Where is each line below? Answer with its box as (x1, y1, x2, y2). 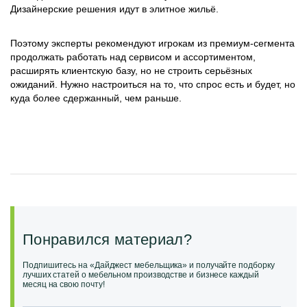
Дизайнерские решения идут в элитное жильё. (10, 3, 219, 14)
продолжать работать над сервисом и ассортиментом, (10, 51, 256, 62)
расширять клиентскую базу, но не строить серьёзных (10, 65, 252, 76)
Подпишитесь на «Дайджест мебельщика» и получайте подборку (23, 260, 275, 270)
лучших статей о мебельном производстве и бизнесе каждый (23, 270, 259, 280)
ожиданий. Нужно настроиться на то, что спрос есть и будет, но (10, 79, 295, 90)
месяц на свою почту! (23, 280, 105, 289)
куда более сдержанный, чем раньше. (10, 93, 182, 103)
